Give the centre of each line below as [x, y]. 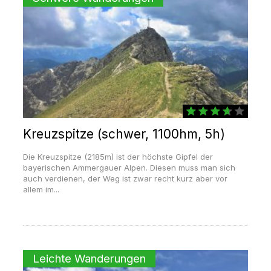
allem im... [41, 190]
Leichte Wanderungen [89, 259]
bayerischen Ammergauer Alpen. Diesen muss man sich [129, 168]
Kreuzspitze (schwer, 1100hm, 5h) [124, 134]
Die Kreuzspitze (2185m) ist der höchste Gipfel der [118, 157]
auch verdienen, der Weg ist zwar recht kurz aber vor [125, 179]
